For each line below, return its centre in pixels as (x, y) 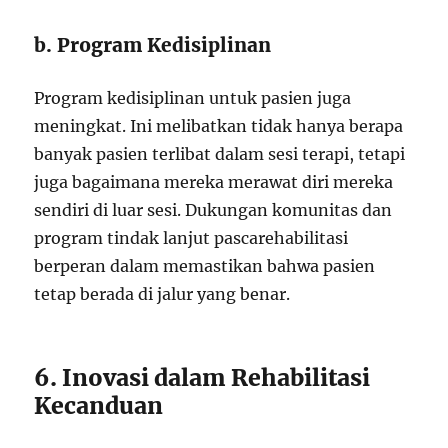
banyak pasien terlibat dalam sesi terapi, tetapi (220, 154)
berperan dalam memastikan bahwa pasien (205, 266)
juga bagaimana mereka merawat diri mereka (214, 182)
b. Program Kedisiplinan (153, 45)
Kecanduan (99, 405)
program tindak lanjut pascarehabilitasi (191, 238)
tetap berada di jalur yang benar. (162, 294)
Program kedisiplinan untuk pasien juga (193, 98)
